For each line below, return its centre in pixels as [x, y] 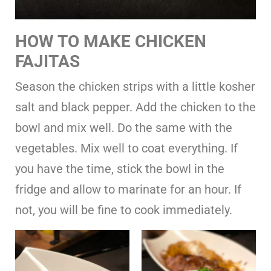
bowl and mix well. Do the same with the [124, 127]
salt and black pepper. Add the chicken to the [135, 107]
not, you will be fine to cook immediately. [124, 210]
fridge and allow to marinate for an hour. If [128, 189]
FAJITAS [47, 61]
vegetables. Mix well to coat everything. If [126, 148]
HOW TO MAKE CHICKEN [111, 41]
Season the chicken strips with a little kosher [135, 86]
